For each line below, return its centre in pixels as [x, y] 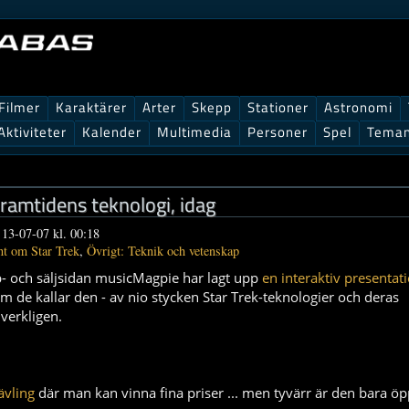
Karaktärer [91, 107]
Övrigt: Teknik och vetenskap [163, 251]
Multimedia [194, 132]
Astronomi [358, 107]
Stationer [278, 107]
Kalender [112, 132]
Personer [278, 132]
